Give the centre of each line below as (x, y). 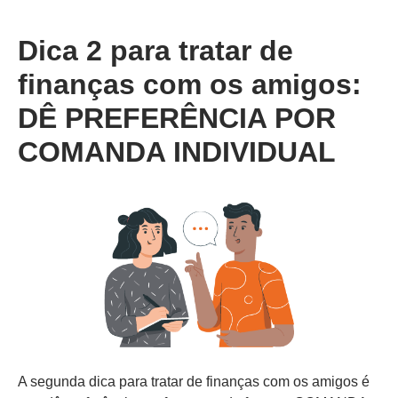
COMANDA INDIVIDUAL (177, 152)
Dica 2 (60, 51)
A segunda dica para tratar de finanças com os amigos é (194, 381)
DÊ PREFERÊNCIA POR (177, 119)
